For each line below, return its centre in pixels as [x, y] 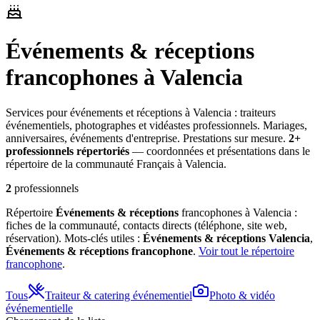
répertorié [99, 151]
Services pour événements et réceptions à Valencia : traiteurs [141, 112]
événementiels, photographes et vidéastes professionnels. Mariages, [156, 125]
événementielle [39, 308]
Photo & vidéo [242, 295]
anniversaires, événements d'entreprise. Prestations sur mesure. [146, 138]
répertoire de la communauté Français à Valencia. [116, 164]
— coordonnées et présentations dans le [221, 151]
